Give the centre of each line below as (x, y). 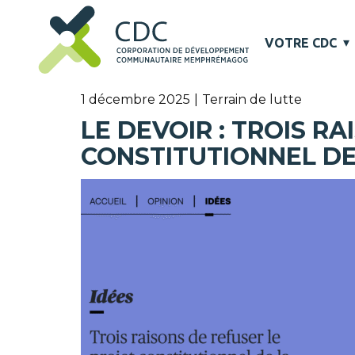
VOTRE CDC (301, 43)
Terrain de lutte (252, 100)
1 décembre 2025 (136, 100)
